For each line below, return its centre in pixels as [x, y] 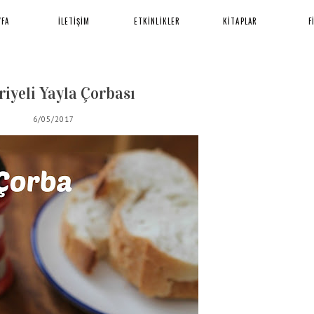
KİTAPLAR [240, 21]
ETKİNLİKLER [157, 21]
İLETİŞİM [74, 21]
